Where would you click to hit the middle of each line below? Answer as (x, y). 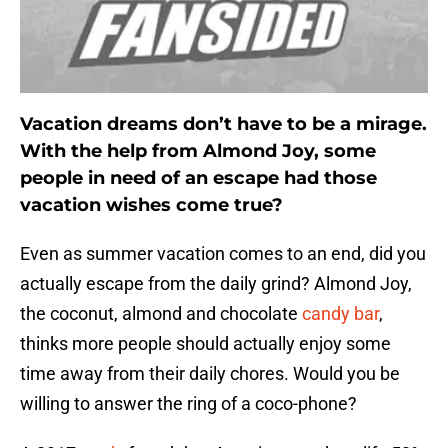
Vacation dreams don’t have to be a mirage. (223, 124)
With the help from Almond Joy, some (198, 151)
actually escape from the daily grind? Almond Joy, (216, 284)
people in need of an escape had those (198, 178)
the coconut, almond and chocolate (161, 314)
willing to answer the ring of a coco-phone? (188, 404)
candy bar (340, 314)
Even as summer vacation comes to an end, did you (223, 254)
